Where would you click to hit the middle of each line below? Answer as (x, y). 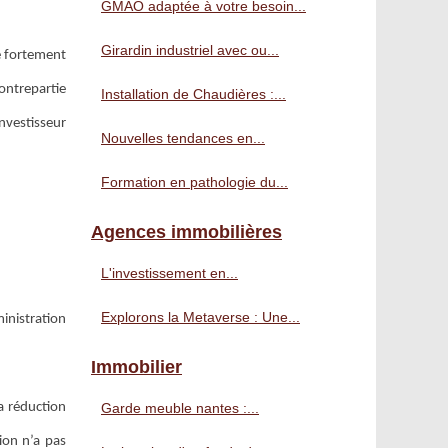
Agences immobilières (186, 232)
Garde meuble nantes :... (180, 408)
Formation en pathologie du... (194, 182)
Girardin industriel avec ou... (190, 50)
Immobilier (136, 367)
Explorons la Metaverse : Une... (200, 317)
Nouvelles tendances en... (183, 138)
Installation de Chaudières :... (193, 94)
